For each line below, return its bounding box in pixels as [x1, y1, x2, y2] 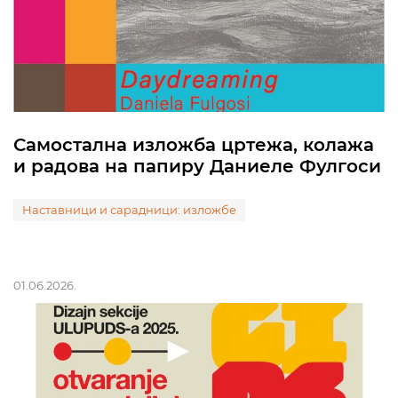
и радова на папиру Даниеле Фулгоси [13, 155, 381, 177]
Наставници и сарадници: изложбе [22, 203, 236, 217]
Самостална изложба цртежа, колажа [13, 134, 374, 155]
